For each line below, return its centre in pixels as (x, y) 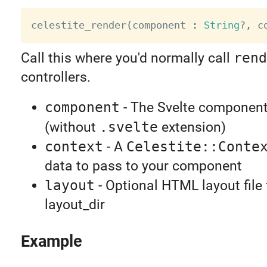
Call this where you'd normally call (127, 58)
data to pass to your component (143, 166)
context (74, 146)
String (221, 25)
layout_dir (74, 204)
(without (72, 127)
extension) (192, 127)
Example (51, 241)
